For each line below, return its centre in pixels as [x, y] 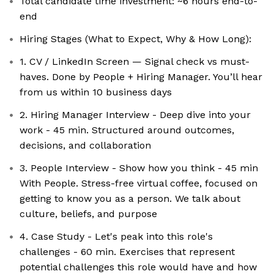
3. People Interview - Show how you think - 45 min [139, 168]
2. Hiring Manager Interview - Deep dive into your [135, 115]
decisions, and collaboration [85, 146]
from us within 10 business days [96, 92]
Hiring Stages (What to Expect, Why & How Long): [135, 39]
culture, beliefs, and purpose [88, 214]
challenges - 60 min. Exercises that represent [127, 252]
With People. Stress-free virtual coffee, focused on [139, 183]
